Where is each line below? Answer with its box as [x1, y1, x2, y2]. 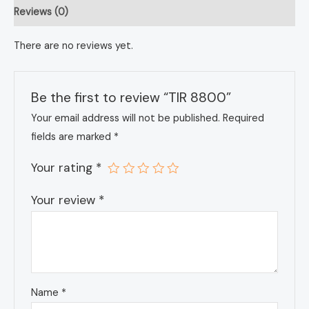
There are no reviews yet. [14, 39, 133, 52]
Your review [31, 192, 99, 208]
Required [223, 112, 265, 126]
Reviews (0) [14, 5, 68, 19]
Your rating [31, 160, 97, 176]
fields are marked [31, 130, 114, 144]
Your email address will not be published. [31, 112, 221, 126]
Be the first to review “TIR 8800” [31, 88, 232, 106]
